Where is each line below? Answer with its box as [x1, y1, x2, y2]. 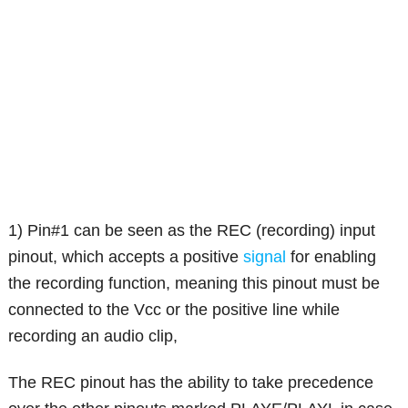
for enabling [286, 247, 377, 266]
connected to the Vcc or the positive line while [8, 300, 341, 319]
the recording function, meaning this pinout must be [8, 273, 381, 292]
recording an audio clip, [8, 326, 178, 345]
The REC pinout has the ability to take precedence [8, 372, 374, 392]
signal [243, 247, 287, 266]
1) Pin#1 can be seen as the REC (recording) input [8, 220, 376, 240]
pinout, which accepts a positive [8, 247, 244, 266]
